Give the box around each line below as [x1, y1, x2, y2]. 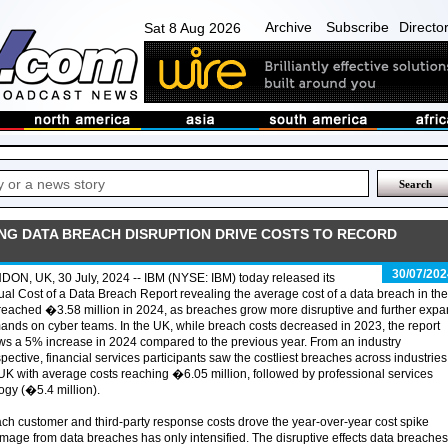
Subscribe [326, 19, 389, 35]
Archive [265, 19, 312, 35]
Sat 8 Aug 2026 [144, 20, 241, 36]
